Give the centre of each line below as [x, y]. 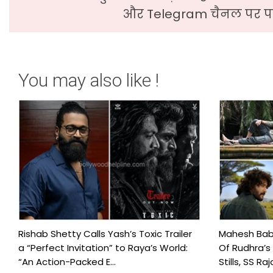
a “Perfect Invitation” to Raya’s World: [103, 248]
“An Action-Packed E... [67, 262]
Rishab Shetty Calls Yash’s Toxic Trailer [105, 234]
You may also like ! [89, 80]
